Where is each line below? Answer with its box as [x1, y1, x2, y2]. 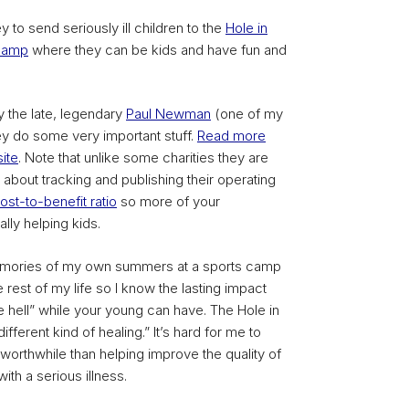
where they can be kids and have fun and [28, 40, 287, 58]
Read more [197, 127, 266, 144]
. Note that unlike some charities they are [18, 149, 268, 166]
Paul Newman [126, 105, 211, 122]
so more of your [117, 193, 220, 210]
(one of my [211, 105, 283, 122]
